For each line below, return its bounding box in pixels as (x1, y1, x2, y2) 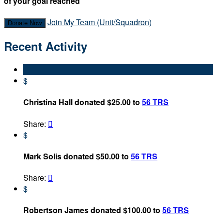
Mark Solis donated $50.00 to (23, 150, 131, 162)
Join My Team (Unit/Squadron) (47, 16, 152, 28)
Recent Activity (4, 38, 87, 55)
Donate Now (8, 19, 42, 27)
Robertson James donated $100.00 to (23, 204, 162, 216)
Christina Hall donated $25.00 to (23, 96, 142, 108)
